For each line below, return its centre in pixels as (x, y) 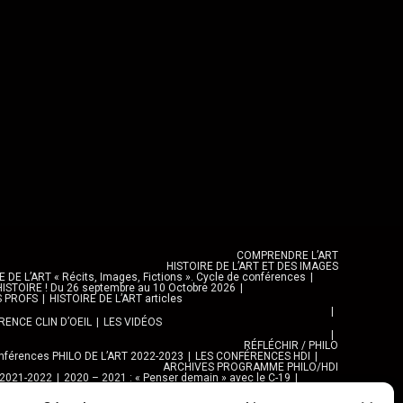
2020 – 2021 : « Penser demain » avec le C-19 (177, 378)
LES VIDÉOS (133, 322)
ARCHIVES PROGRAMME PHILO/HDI (251, 367)
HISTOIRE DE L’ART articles (116, 299)
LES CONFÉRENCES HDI (253, 356)
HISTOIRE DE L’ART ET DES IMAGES (252, 266)
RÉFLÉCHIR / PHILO (291, 345)
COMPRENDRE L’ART (287, 255)
